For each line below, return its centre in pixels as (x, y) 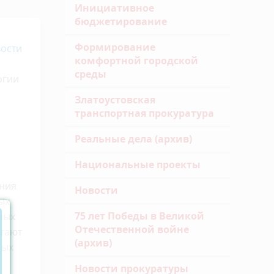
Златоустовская (115, 100)
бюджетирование (121, 21)
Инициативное (114, 8)
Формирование (115, 47)
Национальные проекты (138, 165)
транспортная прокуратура (144, 113)
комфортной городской (136, 61)
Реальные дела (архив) (133, 139)
